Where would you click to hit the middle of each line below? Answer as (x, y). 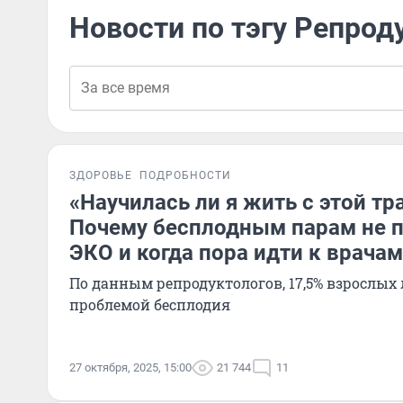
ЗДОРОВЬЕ (101, 175)
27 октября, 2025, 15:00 (130, 367)
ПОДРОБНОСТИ (185, 175)
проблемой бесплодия (150, 304)
